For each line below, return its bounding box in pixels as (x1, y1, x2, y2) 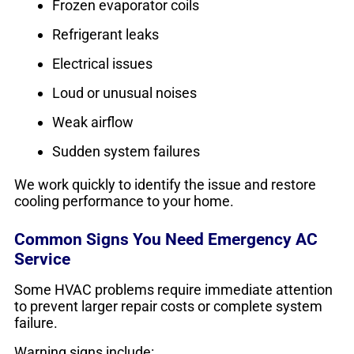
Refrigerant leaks (52, 26, 159, 43)
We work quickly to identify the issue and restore (14, 176, 316, 193)
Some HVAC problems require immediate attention (14, 281, 333, 298)
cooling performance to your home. (14, 193, 234, 209)
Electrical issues (52, 55, 153, 72)
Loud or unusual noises (52, 85, 197, 101)
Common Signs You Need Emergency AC (14, 229, 318, 249)
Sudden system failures (52, 143, 200, 160)
